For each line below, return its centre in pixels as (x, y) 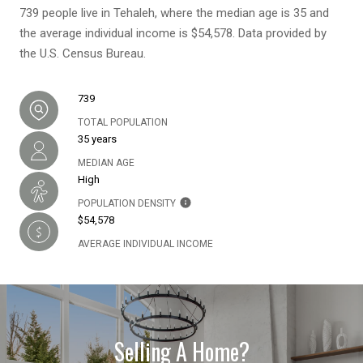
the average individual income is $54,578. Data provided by (173, 34)
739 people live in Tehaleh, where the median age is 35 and (174, 13)
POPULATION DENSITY (127, 204)
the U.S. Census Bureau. (83, 54)
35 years (97, 139)
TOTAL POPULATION (123, 123)
